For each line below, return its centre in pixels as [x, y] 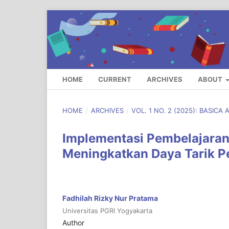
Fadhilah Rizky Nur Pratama [110, 198]
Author [73, 223]
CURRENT [115, 79]
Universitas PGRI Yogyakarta [107, 211]
